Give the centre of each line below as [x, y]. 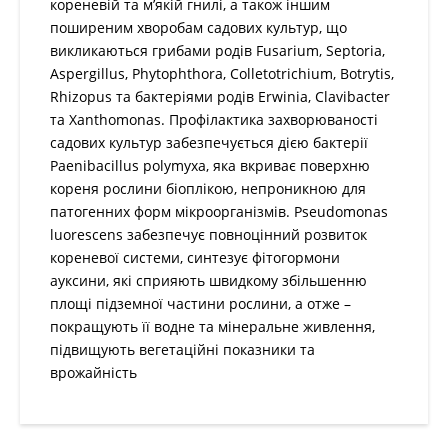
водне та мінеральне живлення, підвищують [195, 280]
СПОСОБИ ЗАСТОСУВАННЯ [227, 434]
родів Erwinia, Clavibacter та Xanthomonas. [189, 73]
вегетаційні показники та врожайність [172, 303]
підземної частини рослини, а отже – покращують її [219, 257]
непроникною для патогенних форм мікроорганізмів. [223, 165]
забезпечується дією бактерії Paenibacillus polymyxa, [222, 119]
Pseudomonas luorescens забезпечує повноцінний [214, 188]
